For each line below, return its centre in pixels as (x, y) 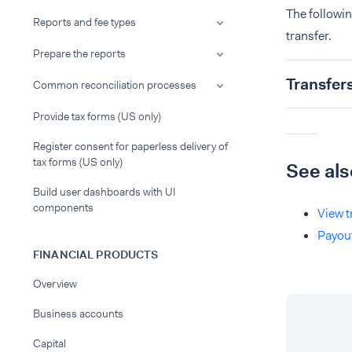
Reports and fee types (84, 22)
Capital (49, 343)
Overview (55, 284)
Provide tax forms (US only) (97, 116)
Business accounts (78, 313)
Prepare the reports (79, 53)
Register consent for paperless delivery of (130, 146)
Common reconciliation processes (115, 85)
